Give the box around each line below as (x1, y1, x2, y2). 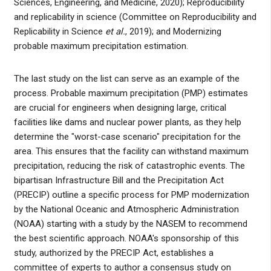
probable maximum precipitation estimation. (13, 41, 188, 52)
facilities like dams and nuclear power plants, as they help (13, 117, 241, 128)
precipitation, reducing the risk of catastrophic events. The (13, 160, 245, 172)
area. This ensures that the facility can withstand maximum (13, 146, 249, 157)
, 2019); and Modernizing (125, 26, 221, 38)
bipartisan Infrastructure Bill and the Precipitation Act (13, 175, 224, 186)
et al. (105, 26, 125, 38)
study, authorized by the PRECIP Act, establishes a (13, 247, 214, 259)
